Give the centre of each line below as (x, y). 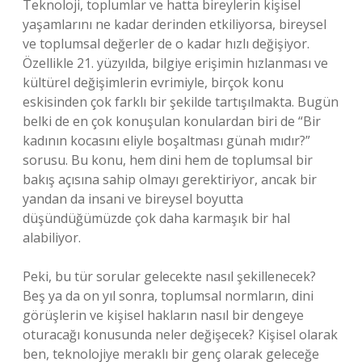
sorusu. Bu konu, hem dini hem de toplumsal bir (168, 160)
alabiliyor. (52, 238)
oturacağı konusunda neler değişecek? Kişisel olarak (180, 335)
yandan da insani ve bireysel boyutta (133, 199)
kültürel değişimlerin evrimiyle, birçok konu (153, 82)
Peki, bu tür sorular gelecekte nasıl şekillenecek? (169, 276)
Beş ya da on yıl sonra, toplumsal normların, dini (168, 296)
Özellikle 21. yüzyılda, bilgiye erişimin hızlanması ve (175, 63)
